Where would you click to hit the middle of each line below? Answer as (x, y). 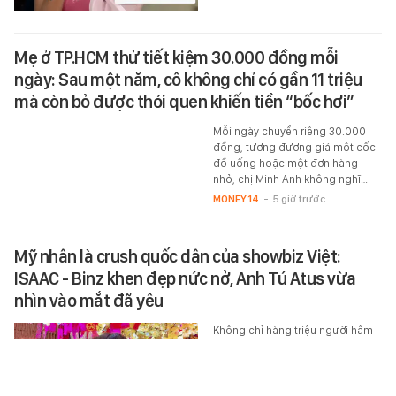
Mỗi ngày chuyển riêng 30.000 (289, 132)
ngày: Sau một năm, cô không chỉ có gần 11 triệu (188, 80)
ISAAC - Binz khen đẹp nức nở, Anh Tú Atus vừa (185, 308)
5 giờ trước (299, 199)
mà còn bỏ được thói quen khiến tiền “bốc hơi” (184, 102)
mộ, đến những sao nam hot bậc (295, 376)
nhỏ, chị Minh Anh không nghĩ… (290, 179)
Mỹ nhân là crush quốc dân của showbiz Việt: (178, 286)
